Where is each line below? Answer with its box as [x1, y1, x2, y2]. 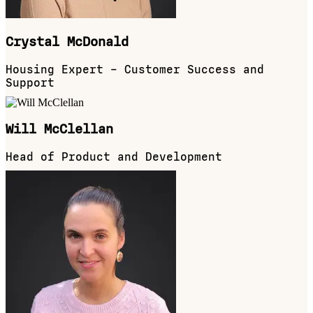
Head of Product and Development [6, 150, 222, 164]
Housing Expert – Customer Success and [6, 62, 264, 76]
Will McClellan [6, 122, 113, 138]
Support [6, 75, 54, 89]
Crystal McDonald [6, 34, 129, 50]
